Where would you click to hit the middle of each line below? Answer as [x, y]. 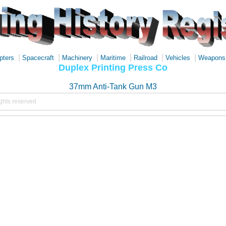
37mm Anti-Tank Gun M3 [113, 87]
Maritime [113, 58]
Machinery [77, 58]
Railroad [146, 58]
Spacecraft [38, 58]
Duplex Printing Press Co [113, 67]
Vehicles [178, 58]
